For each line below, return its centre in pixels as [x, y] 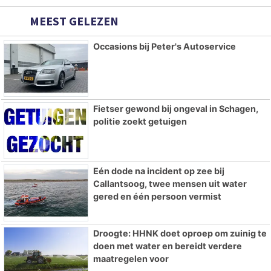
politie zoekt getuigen [140, 122]
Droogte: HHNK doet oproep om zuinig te [180, 233]
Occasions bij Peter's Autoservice [164, 47]
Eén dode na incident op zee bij [158, 171]
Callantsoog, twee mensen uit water [170, 183]
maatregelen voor [131, 258]
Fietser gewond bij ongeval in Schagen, [175, 109]
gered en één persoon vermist [157, 196]
